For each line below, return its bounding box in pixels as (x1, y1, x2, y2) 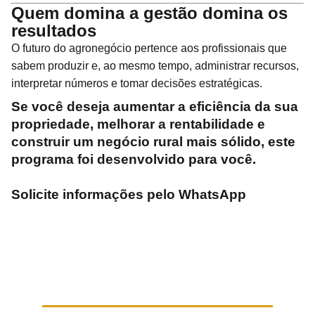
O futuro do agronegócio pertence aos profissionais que (11, 42, 287, 54)
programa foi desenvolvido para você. (11, 152, 256, 167)
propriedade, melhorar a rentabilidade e (11, 117, 265, 131)
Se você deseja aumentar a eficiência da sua (11, 99, 298, 114)
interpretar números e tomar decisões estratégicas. (11, 77, 262, 89)
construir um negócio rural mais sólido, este (11, 134, 295, 149)
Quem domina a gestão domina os (11, 4, 288, 22)
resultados (11, 21, 96, 40)
